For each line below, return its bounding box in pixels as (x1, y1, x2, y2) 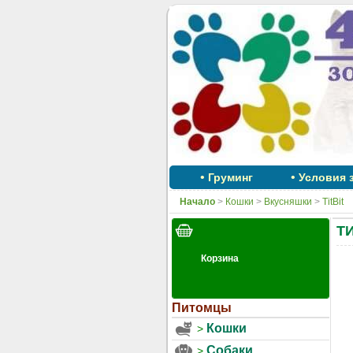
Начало (179, 196, 215, 207)
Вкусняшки (263, 196, 312, 207)
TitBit (321, 196, 344, 207)
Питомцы (171, 301, 232, 314)
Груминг (207, 171, 253, 184)
